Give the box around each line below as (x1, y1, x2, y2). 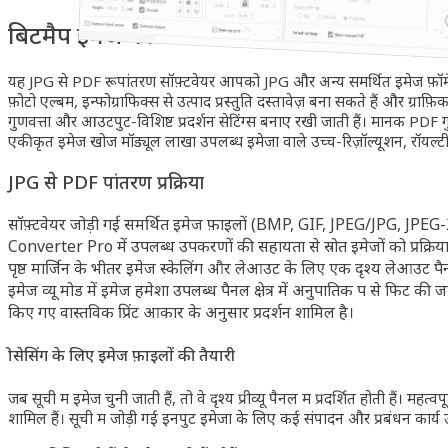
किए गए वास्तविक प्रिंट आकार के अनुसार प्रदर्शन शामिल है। (8, 301, 354, 324)
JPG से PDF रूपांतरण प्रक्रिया (8, 169, 204, 195)
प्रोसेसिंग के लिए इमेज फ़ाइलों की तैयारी (8, 344, 235, 367)
